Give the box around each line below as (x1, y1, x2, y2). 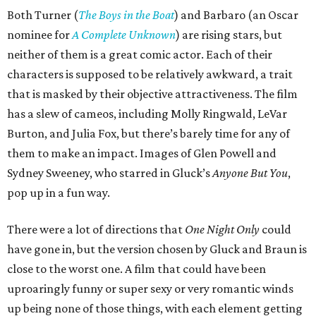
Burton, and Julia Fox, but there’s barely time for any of (7, 126, 290, 141)
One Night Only (185, 222, 262, 237)
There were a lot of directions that (7, 222, 185, 237)
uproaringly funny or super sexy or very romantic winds (7, 281, 293, 296)
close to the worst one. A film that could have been (7, 262, 266, 276)
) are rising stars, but (176, 28, 282, 42)
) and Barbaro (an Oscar (174, 8, 298, 23)
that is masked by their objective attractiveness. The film (7, 87, 298, 102)
